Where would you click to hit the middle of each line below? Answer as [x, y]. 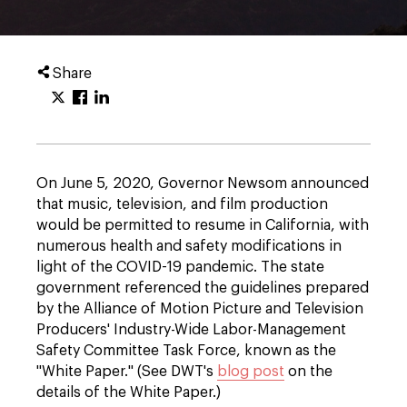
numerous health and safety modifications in [189, 246]
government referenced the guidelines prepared [203, 288]
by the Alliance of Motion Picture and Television [200, 309]
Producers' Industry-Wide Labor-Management [191, 330]
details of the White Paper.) [129, 392]
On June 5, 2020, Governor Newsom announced [203, 184]
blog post [251, 372]
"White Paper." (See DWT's [127, 372]
